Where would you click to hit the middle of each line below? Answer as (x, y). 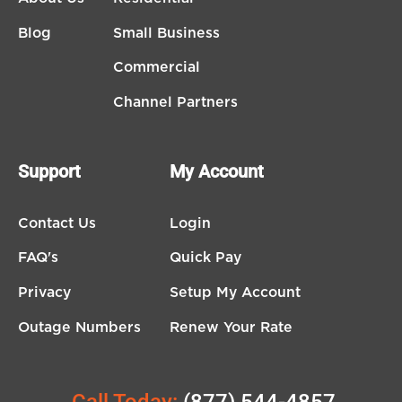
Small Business (166, 33)
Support (49, 171)
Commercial (157, 68)
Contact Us (57, 223)
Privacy (44, 293)
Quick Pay (205, 258)
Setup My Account (235, 293)
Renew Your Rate (231, 327)
